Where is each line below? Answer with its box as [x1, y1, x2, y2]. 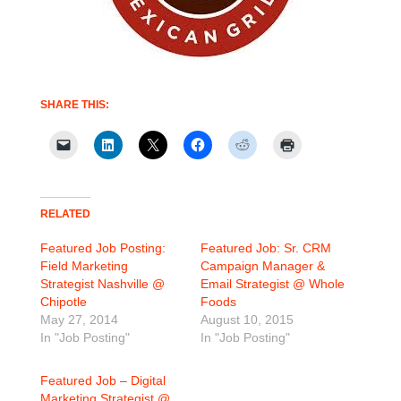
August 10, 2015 [200, 312, 294, 327]
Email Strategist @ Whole [200, 277, 345, 291]
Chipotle [39, 294, 87, 309]
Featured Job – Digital [39, 373, 166, 388]
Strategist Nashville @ [39, 277, 165, 291]
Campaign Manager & [200, 259, 325, 273]
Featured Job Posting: [39, 241, 166, 255]
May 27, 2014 [39, 312, 118, 327]
